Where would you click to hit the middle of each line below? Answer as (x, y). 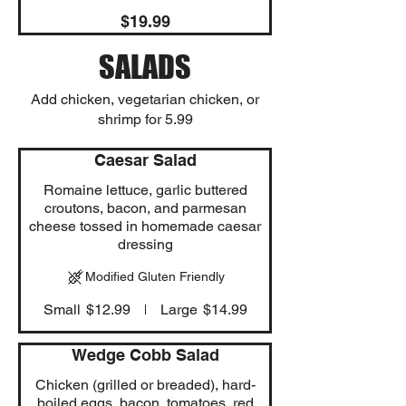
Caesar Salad (145, 159)
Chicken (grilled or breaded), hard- (145, 384)
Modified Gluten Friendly (155, 276)
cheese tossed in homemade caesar (145, 226)
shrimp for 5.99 (145, 119)
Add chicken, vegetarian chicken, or (145, 99)
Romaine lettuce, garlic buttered (145, 189)
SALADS (145, 66)
